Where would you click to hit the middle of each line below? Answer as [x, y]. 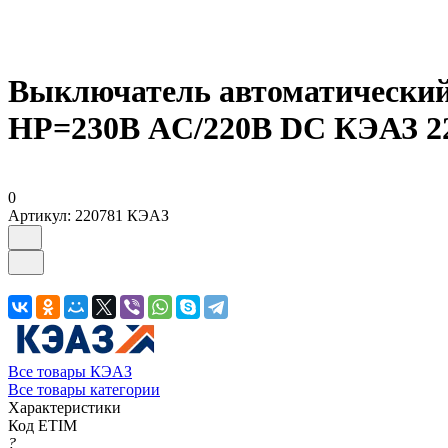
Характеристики [64, 407]
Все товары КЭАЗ [70, 371]
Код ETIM [42, 425]
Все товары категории [84, 389]
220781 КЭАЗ [122, 215]
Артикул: [39, 215]
